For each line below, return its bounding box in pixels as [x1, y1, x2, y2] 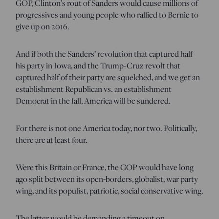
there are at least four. [16, 134, 88, 145]
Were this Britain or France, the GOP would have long [16, 161, 194, 173]
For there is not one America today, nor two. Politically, [16, 122, 197, 133]
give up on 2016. [16, 21, 69, 32]
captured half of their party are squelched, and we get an [16, 71, 200, 83]
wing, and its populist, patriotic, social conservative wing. [16, 185, 203, 196]
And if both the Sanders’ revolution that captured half [16, 48, 193, 59]
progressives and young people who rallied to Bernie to [16, 9, 198, 20]
